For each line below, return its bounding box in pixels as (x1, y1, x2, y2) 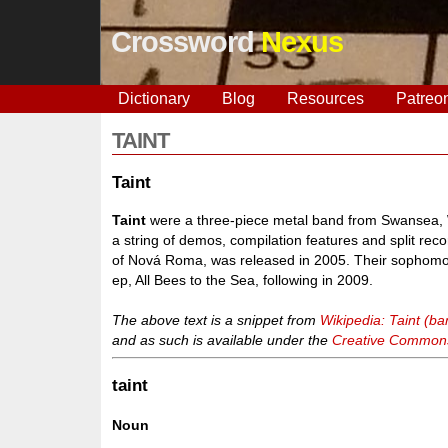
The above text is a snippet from (112, 311, 321, 328)
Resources (286, 90, 364, 107)
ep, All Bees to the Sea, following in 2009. (112, 271, 374, 288)
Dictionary (117, 90, 190, 107)
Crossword (110, 26, 261, 58)
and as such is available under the (112, 331, 333, 348)
